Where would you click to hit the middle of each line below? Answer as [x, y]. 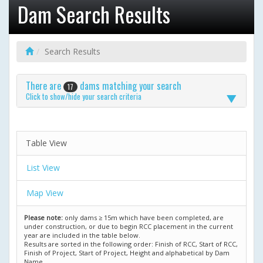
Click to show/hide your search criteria [84, 97]
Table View [46, 143]
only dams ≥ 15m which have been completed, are [143, 218]
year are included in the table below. [82, 235]
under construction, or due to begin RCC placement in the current [129, 227]
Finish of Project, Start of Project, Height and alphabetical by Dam [127, 253]
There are [45, 86]
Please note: [43, 218]
